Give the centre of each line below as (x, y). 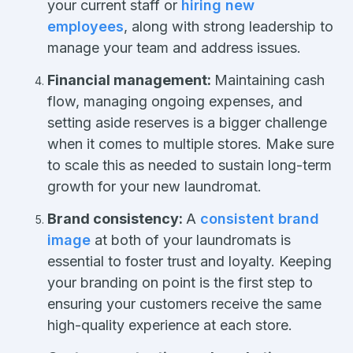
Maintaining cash (269, 80)
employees (85, 26)
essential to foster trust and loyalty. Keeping (190, 261)
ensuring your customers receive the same (184, 303)
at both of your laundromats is (191, 240)
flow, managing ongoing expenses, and (175, 101)
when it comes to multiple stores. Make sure (191, 143)
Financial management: (131, 80)
